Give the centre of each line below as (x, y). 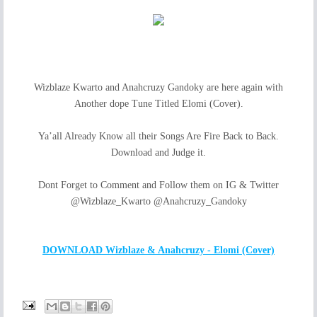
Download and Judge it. (158, 152)
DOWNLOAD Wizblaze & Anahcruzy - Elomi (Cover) (158, 250)
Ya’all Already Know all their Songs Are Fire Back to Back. (158, 136)
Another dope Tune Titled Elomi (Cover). (158, 103)
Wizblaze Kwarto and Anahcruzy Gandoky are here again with (158, 87)
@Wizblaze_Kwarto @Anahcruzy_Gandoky (158, 201)
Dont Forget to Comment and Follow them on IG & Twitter (158, 185)
